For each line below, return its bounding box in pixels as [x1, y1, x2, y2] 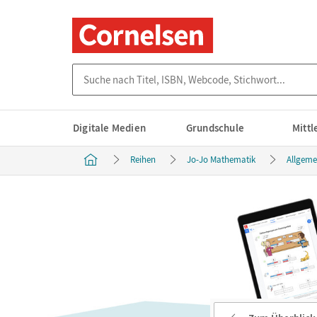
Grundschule [185, 121, 245, 134]
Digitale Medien [73, 121, 146, 134]
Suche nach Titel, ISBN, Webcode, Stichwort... [72, 64, 277, 77]
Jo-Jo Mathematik [187, 154, 255, 166]
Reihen [130, 154, 156, 166]
